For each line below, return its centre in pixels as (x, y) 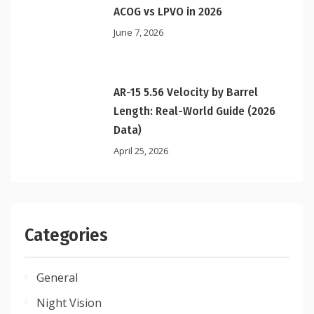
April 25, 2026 (141, 151)
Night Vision (69, 303)
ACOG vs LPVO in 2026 (168, 11)
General (57, 278)
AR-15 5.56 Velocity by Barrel (186, 93)
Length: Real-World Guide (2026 (195, 111)
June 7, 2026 (139, 32)
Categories (66, 235)
